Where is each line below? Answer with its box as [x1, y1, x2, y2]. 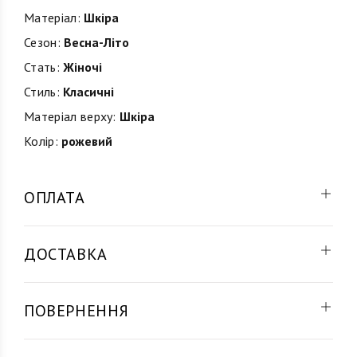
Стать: [24, 59, 60, 75]
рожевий [57, 133, 112, 149]
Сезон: [24, 34, 61, 50]
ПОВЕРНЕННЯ [24, 300, 129, 321]
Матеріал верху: [24, 108, 116, 124]
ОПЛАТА [24, 187, 85, 208]
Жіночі [59, 59, 102, 75]
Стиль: [24, 84, 60, 100]
